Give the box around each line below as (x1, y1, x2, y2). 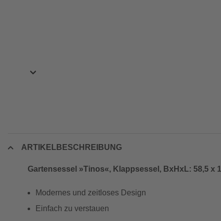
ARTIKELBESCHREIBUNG (21, 143, 122, 151)
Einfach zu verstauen (36, 204, 109, 213)
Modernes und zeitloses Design (36, 188, 146, 197)
